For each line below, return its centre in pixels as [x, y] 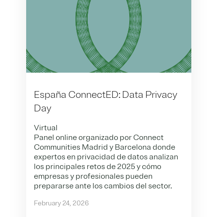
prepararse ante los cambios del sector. [103, 186]
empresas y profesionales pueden [93, 176]
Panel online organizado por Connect [99, 137]
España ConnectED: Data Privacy [105, 94]
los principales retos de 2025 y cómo [97, 166]
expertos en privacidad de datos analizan [106, 157]
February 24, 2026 [61, 203]
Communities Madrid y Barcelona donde [104, 147]
